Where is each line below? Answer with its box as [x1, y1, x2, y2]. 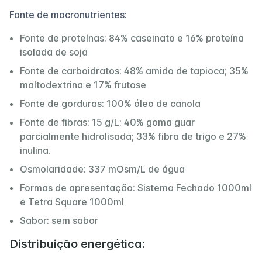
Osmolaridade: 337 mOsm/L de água [20, 163, 185, 175]
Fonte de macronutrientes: [9, 9, 127, 20]
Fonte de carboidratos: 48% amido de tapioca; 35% [20, 65, 249, 77]
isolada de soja [20, 46, 88, 58]
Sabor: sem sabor [20, 215, 98, 226]
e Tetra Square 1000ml [20, 196, 124, 208]
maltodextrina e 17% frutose [20, 79, 146, 91]
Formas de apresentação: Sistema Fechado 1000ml [20, 182, 251, 194]
